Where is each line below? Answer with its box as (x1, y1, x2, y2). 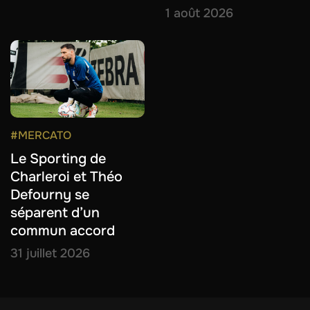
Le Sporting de (10, 149, 106, 167)
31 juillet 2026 (10, 245, 90, 261)
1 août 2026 (165, 5, 233, 21)
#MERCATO (10, 127, 71, 143)
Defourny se (10, 185, 89, 203)
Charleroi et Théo (10, 167, 122, 185)
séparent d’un (10, 203, 100, 221)
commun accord (10, 221, 115, 239)
